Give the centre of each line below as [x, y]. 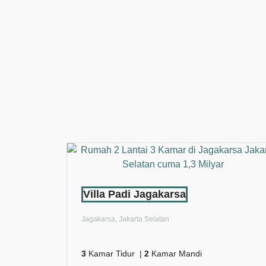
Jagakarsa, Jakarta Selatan [125, 219]
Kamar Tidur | [115, 254]
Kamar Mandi [175, 254]
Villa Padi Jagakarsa [134, 194]
